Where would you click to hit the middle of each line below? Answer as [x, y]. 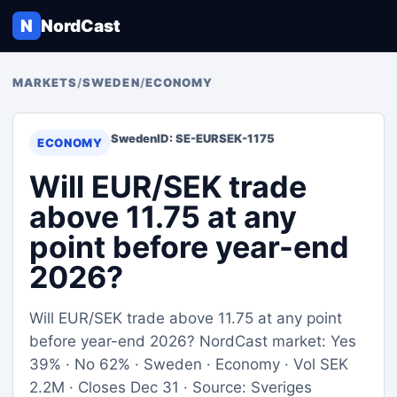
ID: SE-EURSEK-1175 [215, 138]
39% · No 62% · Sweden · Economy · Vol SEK [189, 364]
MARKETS [45, 82]
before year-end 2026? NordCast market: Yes [193, 341]
